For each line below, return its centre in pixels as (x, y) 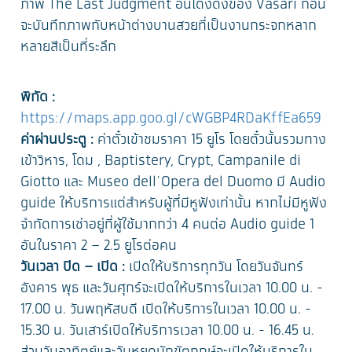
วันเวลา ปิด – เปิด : (73, 268)
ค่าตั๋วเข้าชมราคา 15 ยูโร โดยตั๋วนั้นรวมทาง (212, 140)
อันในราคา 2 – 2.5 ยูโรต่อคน (99, 246)
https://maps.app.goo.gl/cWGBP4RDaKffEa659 (171, 119)
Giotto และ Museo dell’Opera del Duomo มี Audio (173, 183)
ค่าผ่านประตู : (59, 140)
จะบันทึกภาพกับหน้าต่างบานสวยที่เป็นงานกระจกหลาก (169, 26)
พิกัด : (38, 98)
